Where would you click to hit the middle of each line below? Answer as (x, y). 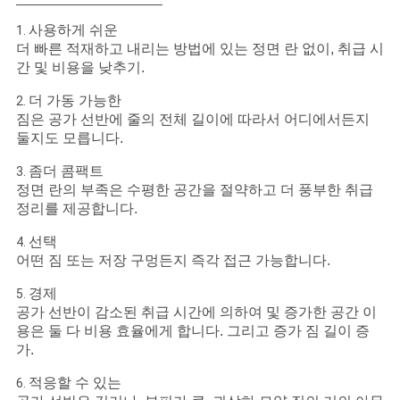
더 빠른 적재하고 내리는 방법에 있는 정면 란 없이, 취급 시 (200, 49)
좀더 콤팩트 (66, 171)
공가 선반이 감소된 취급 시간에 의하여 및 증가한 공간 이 (196, 312)
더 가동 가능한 (75, 101)
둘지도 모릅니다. (69, 138)
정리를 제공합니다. (76, 209)
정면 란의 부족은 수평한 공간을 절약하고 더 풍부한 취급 (194, 190)
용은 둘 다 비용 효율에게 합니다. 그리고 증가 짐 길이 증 (192, 331)
